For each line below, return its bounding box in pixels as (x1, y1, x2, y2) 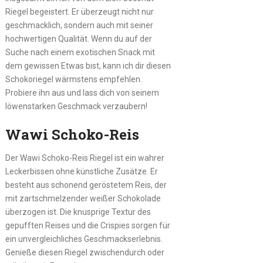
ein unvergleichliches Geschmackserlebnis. (5, 234, 163, 244)
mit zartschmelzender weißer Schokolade (5, 193, 161, 203)
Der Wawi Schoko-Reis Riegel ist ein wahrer (5, 153, 164, 163)
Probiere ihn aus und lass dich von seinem (5, 87, 159, 97)
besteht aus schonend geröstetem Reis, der (5, 180, 167, 190)
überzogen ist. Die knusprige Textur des (5, 207, 151, 217)
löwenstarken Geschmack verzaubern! (5, 101, 147, 111)
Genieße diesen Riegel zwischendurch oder (5, 247, 164, 257)
